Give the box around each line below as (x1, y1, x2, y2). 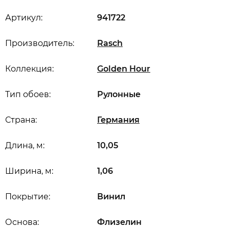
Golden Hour (97, 64, 150, 74)
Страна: (5, 115, 37, 125)
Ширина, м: (5, 166, 53, 176)
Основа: (5, 217, 39, 227)
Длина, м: (5, 141, 44, 150)
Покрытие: (5, 192, 50, 201)
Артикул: (5, 13, 42, 22)
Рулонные (97, 89, 141, 99)
